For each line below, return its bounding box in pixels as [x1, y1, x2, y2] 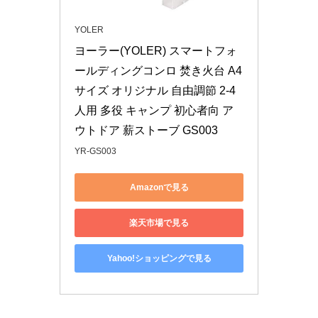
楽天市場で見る [129, 217, 189, 228]
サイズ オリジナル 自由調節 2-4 [75, 84, 236, 97]
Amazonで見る [129, 182, 189, 192]
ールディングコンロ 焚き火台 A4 [75, 65, 242, 77]
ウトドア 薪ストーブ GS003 [75, 124, 218, 136]
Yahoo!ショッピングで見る [106, 253, 212, 263]
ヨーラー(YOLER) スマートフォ [75, 45, 237, 57]
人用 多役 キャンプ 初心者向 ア [75, 104, 234, 116]
